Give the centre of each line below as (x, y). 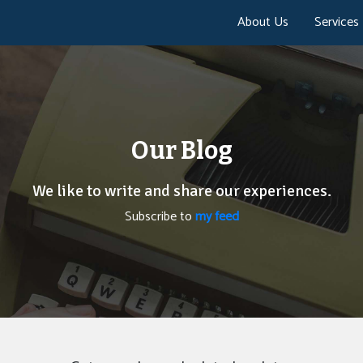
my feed (217, 217)
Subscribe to (160, 217)
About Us (263, 23)
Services (337, 23)
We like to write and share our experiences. (181, 191)
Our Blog (181, 151)
